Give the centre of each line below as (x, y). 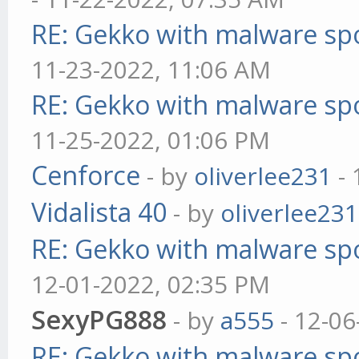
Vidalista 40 (99, 212)
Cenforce (86, 175)
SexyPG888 (99, 319)
